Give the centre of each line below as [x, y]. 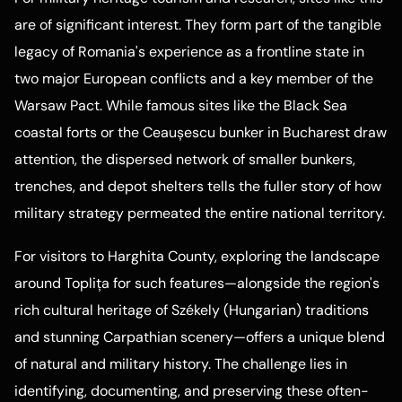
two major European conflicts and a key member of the [194, 79]
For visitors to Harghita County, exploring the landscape [197, 257]
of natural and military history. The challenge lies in [181, 364]
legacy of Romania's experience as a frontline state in [189, 52]
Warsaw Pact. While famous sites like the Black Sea [181, 106]
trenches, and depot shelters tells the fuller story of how [198, 187]
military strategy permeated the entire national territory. [200, 214]
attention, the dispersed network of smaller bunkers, [185, 160]
